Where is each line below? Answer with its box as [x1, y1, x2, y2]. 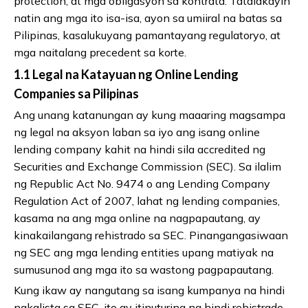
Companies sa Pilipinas [14, 85, 139, 101]
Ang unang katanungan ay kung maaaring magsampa [14, 107, 285, 122]
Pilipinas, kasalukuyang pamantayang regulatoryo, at [14, 27, 280, 42]
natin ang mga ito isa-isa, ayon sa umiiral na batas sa [14, 10, 282, 25]
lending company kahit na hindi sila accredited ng [14, 142, 265, 156]
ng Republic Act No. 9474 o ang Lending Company [14, 176, 270, 190]
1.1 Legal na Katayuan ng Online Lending [14, 66, 239, 82]
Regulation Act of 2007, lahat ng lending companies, [14, 193, 280, 208]
